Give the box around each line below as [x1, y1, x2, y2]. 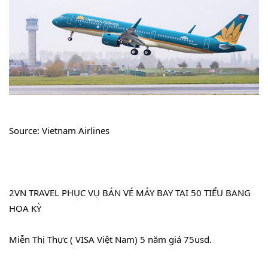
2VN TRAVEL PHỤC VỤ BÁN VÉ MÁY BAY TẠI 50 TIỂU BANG [9, 186, 251, 199]
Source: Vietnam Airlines [9, 124, 109, 136]
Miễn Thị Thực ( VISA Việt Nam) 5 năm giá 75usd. [9, 233, 212, 245]
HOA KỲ [9, 202, 41, 214]
